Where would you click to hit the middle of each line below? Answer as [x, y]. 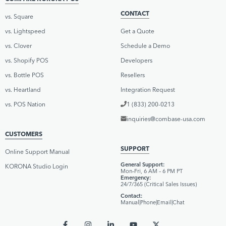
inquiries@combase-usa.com [166, 119]
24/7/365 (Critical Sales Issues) [159, 184]
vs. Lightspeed [25, 31]
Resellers [133, 75]
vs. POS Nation [25, 104]
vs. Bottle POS [24, 75]
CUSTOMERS [24, 134]
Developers [136, 60]
